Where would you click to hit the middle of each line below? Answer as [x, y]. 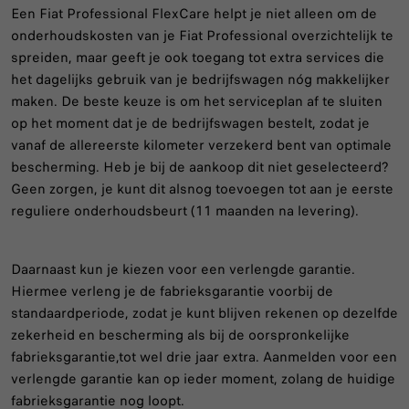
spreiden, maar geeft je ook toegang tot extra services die [198, 58]
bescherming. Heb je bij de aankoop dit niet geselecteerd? [200, 168]
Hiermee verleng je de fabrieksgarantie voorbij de [172, 292]
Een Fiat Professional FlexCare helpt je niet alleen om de [194, 14]
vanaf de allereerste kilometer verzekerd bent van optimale [201, 146]
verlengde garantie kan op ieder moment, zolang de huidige [203, 379]
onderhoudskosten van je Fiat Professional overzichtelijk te [202, 36]
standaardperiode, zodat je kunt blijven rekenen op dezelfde [204, 314]
